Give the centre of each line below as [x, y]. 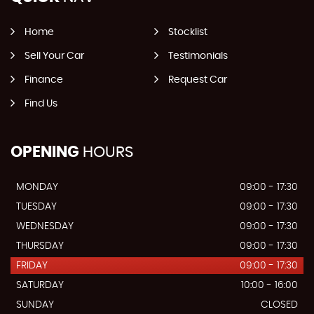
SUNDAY [35, 305]
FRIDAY [32, 265]
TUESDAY [36, 206]
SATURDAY [40, 285]
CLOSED [279, 305]
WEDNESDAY [45, 226]
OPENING [45, 152]
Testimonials [198, 56]
